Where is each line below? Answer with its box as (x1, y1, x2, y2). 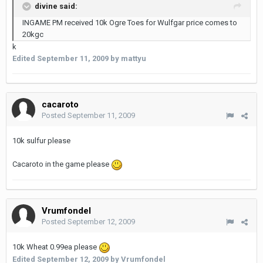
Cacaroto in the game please (12, 160, 111, 168)
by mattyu (109, 54, 146, 63)
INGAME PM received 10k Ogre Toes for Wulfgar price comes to (22, 18, 237, 27)
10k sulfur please (12, 136, 70, 145)
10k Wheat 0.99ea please (12, 242, 99, 251)
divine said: (35, 1, 77, 11)
